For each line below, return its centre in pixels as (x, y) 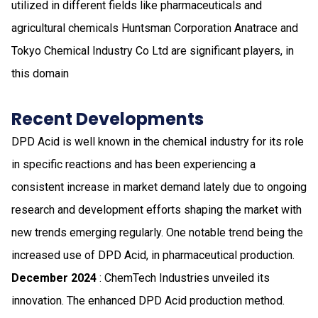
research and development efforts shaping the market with (157, 209)
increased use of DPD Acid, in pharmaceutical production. (153, 255)
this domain (40, 73)
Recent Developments (108, 119)
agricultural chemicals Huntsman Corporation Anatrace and (155, 28)
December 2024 (54, 278)
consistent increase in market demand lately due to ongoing (159, 187)
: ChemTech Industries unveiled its (183, 278)
